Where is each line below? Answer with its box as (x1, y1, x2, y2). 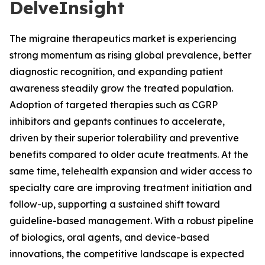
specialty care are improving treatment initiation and (9, 182, 252, 193)
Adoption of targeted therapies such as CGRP (9, 99, 218, 111)
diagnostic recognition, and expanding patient (9, 66, 223, 77)
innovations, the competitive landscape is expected (9, 248, 244, 260)
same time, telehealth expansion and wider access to (9, 165, 252, 177)
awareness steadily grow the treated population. (9, 82, 233, 94)
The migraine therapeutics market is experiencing (9, 33, 237, 44)
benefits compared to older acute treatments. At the (9, 148, 248, 160)
